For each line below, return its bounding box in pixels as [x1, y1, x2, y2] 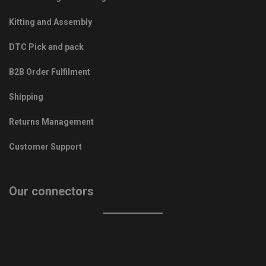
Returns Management [9, 117, 94, 127]
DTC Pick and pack [9, 42, 84, 52]
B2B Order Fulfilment [9, 67, 90, 77]
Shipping [9, 92, 43, 102]
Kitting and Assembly [9, 17, 92, 27]
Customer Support [9, 142, 82, 152]
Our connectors [9, 184, 94, 199]
